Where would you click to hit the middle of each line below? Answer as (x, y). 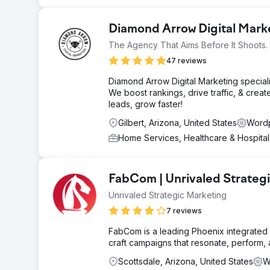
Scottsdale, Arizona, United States (186, 261)
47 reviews (187, 61)
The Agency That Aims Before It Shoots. (188, 45)
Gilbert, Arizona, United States (177, 123)
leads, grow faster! (146, 104)
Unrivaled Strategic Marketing (168, 195)
